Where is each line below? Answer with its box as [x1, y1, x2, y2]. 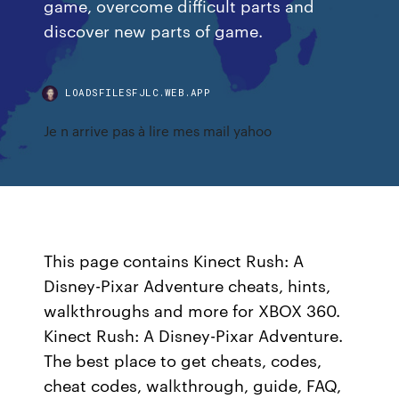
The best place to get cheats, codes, [44, 348, 322, 371]
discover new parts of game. [44, 19, 264, 41]
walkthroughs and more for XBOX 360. [44, 298, 341, 322]
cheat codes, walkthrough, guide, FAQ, [44, 373, 342, 396]
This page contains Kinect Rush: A [44, 248, 305, 272]
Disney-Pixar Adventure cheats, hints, [44, 273, 331, 297]
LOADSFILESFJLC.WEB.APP [65, 85, 211, 99]
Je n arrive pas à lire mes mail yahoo [44, 121, 273, 140]
